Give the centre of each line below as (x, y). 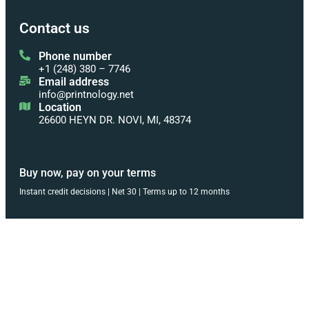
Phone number (75, 57)
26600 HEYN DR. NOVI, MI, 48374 (115, 120)
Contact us (54, 29)
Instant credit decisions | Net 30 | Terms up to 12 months (124, 191)
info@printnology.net (86, 95)
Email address (74, 82)
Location (60, 108)
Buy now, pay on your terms (88, 172)
